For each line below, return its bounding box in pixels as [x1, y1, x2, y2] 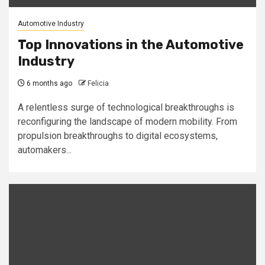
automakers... [18, 144, 72, 156]
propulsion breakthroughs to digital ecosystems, [18, 130, 218, 141]
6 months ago [25, 79, 72, 88]
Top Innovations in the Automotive [18, 36, 244, 53]
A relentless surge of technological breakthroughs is [18, 101, 234, 113]
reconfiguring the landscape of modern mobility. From [18, 115, 237, 127]
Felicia [88, 79, 109, 88]
